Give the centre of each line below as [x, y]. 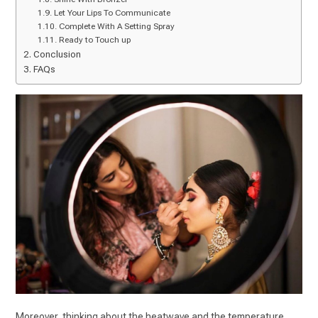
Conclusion [59, 54]
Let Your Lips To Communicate [113, 12]
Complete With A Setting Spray [116, 26]
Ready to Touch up [94, 39]
